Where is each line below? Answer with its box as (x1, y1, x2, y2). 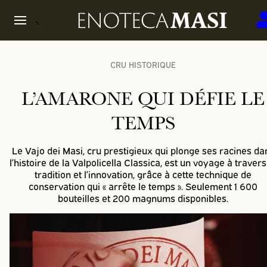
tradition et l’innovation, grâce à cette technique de (35, 167, 252, 181)
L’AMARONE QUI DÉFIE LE (21, 85, 265, 110)
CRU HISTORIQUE (110, 59, 176, 70)
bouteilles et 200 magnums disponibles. (58, 191, 228, 204)
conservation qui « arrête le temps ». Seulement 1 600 (29, 179, 257, 193)
